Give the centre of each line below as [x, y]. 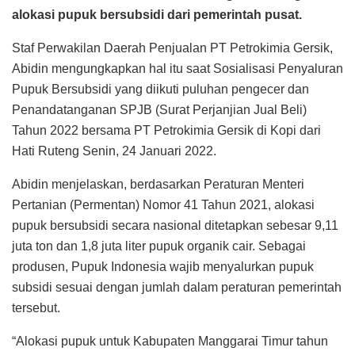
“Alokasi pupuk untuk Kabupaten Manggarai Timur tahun [170, 341]
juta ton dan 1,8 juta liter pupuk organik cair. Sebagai [159, 246]
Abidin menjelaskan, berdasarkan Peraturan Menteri [158, 184]
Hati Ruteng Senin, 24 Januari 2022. [114, 151]
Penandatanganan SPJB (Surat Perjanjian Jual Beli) [159, 109]
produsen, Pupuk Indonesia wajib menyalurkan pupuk [163, 266]
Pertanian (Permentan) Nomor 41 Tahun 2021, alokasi [163, 204]
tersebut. [36, 307]
